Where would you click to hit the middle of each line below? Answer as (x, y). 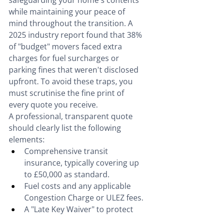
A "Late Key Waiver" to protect (80, 209)
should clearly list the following (66, 128)
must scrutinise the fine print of (67, 93)
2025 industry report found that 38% (76, 35)
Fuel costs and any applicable (78, 186)
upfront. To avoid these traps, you (72, 82)
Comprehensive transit (67, 151)
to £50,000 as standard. (67, 175)
